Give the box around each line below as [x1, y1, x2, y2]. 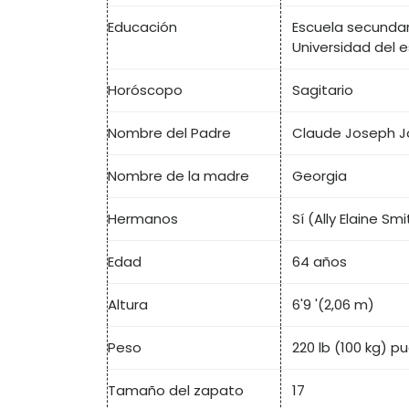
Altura [108, 295, 148, 315]
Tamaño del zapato [108, 381, 244, 401]
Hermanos [108, 209, 178, 229]
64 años [292, 252, 347, 272]
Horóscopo [108, 80, 183, 100]
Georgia [292, 166, 347, 186]
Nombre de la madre [108, 166, 249, 186]
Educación [108, 17, 177, 37]
